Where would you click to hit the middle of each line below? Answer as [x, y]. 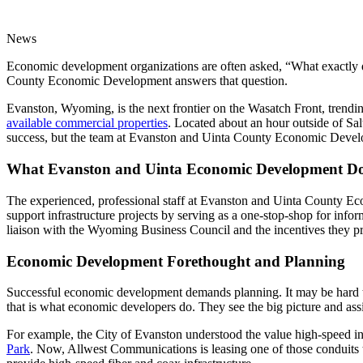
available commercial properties [87, 123]
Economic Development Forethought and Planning [176, 261]
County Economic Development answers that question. [147, 81]
